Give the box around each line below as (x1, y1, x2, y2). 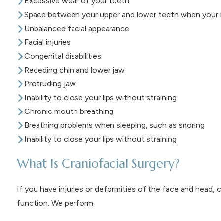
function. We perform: (16, 198, 95, 208)
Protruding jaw (24, 79, 76, 89)
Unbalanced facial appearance (24, 24, 129, 34)
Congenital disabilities (24, 51, 101, 61)
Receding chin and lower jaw (24, 65, 125, 75)
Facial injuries (24, 37, 71, 47)
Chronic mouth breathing (24, 107, 113, 116)
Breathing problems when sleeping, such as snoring (24, 120, 205, 130)
